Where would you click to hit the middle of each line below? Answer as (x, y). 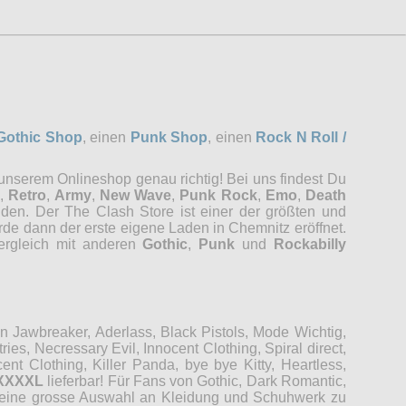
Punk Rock (218, 195)
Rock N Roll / (301, 137)
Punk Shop (169, 137)
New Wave (136, 195)
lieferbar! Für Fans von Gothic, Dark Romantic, (195, 381)
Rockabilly (309, 244)
